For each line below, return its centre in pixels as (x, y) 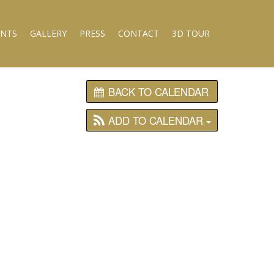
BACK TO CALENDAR (158, 91)
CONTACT (138, 33)
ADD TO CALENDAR (157, 120)
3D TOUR (191, 33)
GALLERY (48, 33)
